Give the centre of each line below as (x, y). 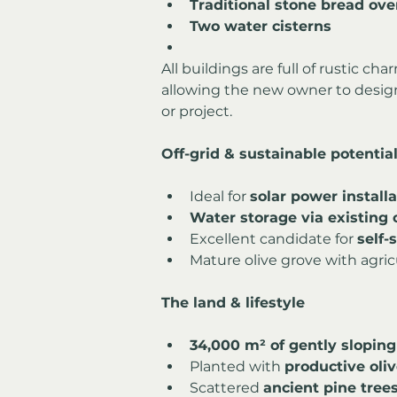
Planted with (237, 366)
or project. (197, 111)
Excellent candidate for (273, 238)
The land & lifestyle (233, 302)
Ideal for (220, 196)
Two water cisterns (261, 26)
